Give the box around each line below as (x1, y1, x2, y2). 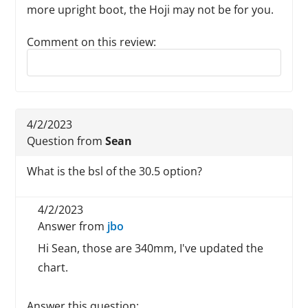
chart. (38, 260, 69, 275)
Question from (27, 133, 106, 148)
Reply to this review (26, 47, 127, 63)
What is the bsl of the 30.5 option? (27, 164, 203, 179)
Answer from (38, 219, 108, 234)
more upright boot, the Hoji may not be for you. (27, 2, 274, 17)
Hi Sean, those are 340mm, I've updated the (38, 241, 264, 256)
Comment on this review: (27, 34, 157, 49)
